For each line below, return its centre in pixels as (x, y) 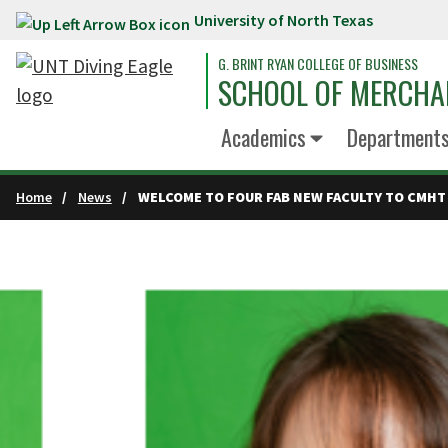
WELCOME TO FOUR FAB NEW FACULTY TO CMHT (291, 197)
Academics (263, 137)
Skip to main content (98, 24)
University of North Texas (283, 20)
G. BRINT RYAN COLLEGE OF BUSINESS (318, 63)
